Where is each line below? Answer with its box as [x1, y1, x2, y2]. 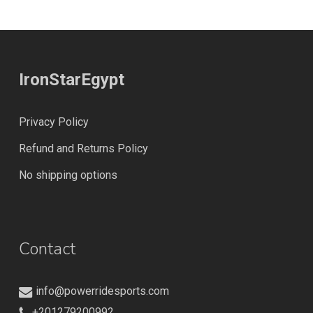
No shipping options [18, 168, 117, 182]
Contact [18, 238, 75, 260]
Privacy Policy [18, 115, 89, 129]
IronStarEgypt [18, 70, 124, 89]
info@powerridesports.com [32, 284, 169, 298]
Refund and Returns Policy [18, 142, 148, 155]
